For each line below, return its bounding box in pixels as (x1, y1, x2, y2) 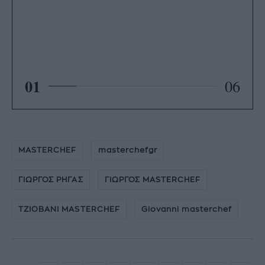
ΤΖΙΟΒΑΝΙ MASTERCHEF (18, 205, 120, 214)
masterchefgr (98, 146, 157, 154)
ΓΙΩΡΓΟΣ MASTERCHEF (104, 175, 201, 183)
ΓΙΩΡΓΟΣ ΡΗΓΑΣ (18, 175, 83, 183)
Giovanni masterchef (141, 205, 232, 214)
